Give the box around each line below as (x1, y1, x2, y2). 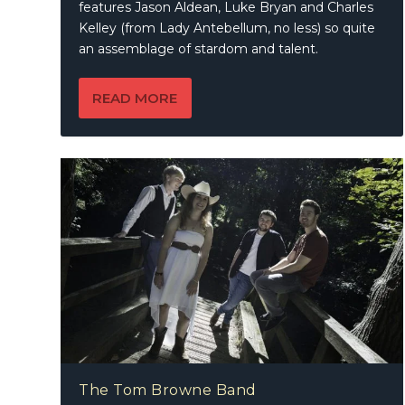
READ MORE (92, 89, 178, 107)
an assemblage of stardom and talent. (79, 40, 319, 57)
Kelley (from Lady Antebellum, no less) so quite (79, 19, 376, 36)
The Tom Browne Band (79, 381, 257, 399)
